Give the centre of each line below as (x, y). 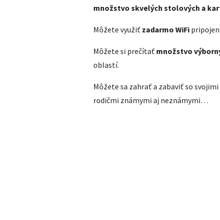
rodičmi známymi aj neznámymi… (151, 100)
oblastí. (106, 65)
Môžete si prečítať (125, 51)
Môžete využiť (118, 29)
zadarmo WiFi (166, 29)
